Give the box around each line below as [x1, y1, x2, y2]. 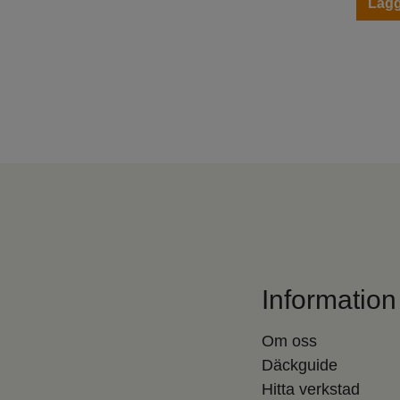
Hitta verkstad [261, 379, 360, 398]
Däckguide [261, 355, 337, 374]
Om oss [261, 331, 317, 350]
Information [261, 284, 396, 314]
